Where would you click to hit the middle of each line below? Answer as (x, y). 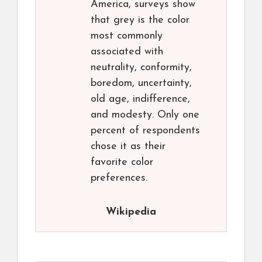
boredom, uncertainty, (141, 83)
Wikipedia (131, 212)
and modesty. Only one (145, 115)
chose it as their (128, 146)
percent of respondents (145, 131)
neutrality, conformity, (141, 68)
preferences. (119, 178)
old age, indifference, (140, 99)
